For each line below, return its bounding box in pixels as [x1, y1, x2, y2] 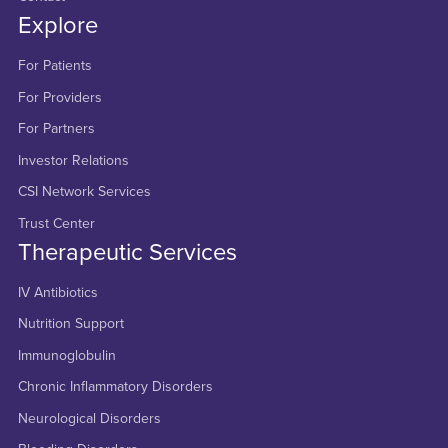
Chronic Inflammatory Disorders [17, 378, 213, 396]
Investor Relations [17, 151, 129, 169]
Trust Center [17, 214, 95, 232]
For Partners [17, 120, 95, 137]
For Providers [17, 88, 102, 106]
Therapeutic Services [17, 237, 237, 267]
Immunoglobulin [17, 346, 116, 364]
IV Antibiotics [17, 283, 98, 301]
